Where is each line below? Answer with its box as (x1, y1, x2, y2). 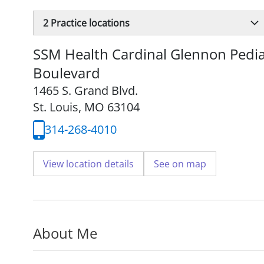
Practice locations (48, 16, 130, 29)
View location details (43, 157, 134, 170)
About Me (33, 223, 97, 243)
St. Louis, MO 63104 (33, 98, 140, 115)
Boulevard (33, 62, 100, 82)
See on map (154, 157, 206, 170)
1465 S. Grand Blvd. (33, 82, 138, 98)
